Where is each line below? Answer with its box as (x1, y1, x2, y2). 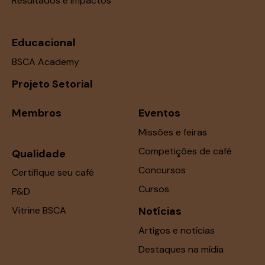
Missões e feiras (138, 125, 207, 138)
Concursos (138, 163, 186, 176)
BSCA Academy (12, 55, 79, 68)
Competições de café (138, 144, 232, 157)
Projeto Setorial (12, 77, 93, 92)
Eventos (138, 105, 180, 120)
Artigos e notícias (138, 224, 215, 237)
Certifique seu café (12, 166, 94, 179)
